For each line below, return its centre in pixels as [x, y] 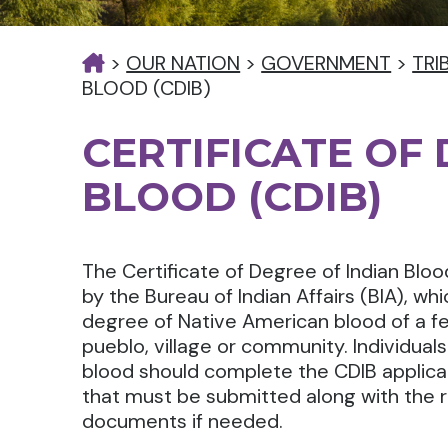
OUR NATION [183, 63]
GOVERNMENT [326, 63]
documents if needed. [183, 421]
